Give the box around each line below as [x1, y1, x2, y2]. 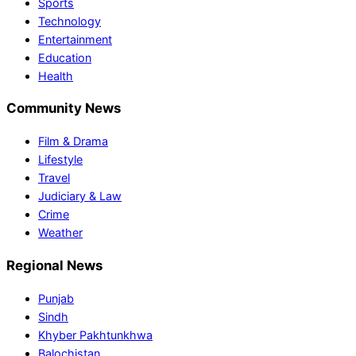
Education [38, 50, 91, 64]
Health [38, 68, 73, 83]
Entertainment [38, 32, 112, 46]
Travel [38, 171, 70, 185]
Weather [38, 226, 83, 240]
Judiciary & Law [38, 189, 122, 203]
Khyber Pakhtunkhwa [38, 327, 153, 342]
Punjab [38, 291, 74, 305]
